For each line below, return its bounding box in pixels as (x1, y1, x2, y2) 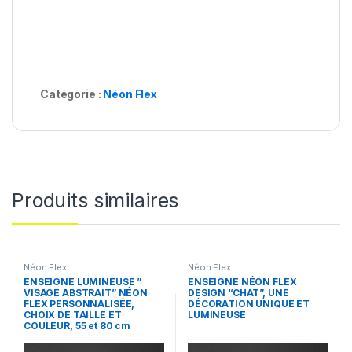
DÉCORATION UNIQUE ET (187, 297, 310, 310)
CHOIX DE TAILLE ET (23, 308, 122, 321)
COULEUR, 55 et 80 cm (23, 319, 131, 332)
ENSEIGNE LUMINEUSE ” (23, 275, 142, 288)
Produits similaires (12, 188, 179, 212)
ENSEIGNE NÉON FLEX (187, 275, 297, 288)
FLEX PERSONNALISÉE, (23, 297, 135, 310)
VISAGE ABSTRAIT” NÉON (23, 286, 148, 299)
